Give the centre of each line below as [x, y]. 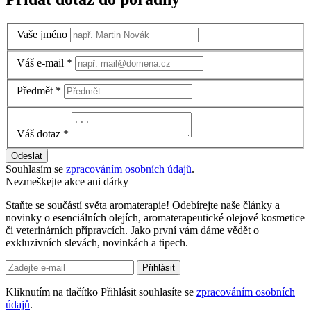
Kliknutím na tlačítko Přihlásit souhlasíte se [101, 292]
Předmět [35, 91]
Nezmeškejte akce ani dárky [67, 181]
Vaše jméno [42, 35]
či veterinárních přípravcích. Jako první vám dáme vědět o [132, 230]
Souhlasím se [36, 169]
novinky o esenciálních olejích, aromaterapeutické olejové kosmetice [155, 217]
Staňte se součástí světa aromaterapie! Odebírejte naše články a [143, 205]
